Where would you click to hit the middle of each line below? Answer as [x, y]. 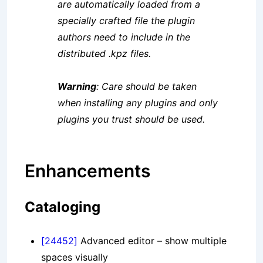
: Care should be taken [146, 87]
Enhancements [87, 171]
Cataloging [63, 207]
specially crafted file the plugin [126, 21]
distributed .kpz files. [104, 54]
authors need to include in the [124, 37]
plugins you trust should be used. [131, 119]
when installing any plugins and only [138, 103]
